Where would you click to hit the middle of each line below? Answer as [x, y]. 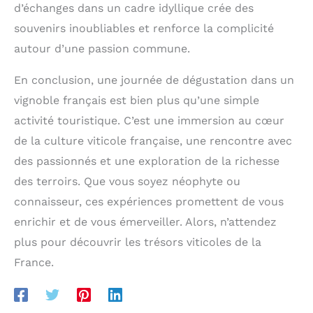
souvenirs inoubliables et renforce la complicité [144, 29]
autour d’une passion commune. [102, 49]
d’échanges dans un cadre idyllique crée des [134, 8]
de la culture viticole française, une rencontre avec [153, 141]
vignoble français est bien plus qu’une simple [137, 101]
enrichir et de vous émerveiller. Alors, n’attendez [145, 222]
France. [34, 263]
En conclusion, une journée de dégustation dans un [154, 80]
